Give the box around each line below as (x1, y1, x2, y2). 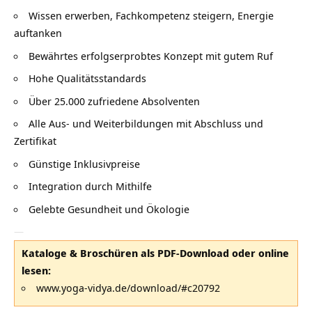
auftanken (14, 26, 62, 40)
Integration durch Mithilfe (29, 179, 152, 194)
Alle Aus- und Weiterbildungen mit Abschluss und (29, 116, 263, 131)
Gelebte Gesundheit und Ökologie (29, 201, 189, 216)
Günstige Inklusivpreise (29, 156, 140, 171)
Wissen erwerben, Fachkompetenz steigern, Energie (29, 8, 274, 23)
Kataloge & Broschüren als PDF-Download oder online (22, 246, 289, 260)
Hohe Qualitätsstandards (29, 71, 146, 86)
